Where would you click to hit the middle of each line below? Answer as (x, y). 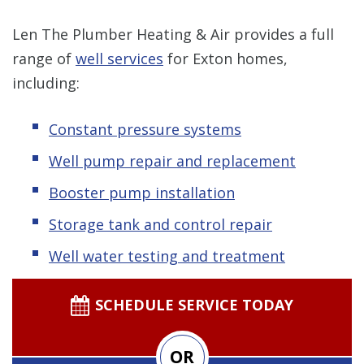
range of (44, 58)
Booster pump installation (142, 192)
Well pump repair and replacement (172, 160)
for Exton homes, (225, 58)
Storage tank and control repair (160, 224)
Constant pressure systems (145, 129)
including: (46, 82)
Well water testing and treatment (167, 256)
